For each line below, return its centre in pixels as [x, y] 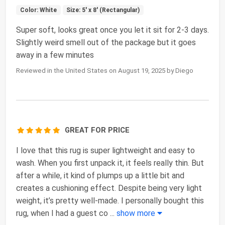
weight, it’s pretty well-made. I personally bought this [110, 201]
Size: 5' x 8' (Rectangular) [103, 10]
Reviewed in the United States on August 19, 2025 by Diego [105, 71]
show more [137, 213]
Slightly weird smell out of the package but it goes [106, 43]
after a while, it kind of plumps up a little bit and [100, 176]
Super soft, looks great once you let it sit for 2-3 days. [113, 30]
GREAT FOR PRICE [97, 130]
